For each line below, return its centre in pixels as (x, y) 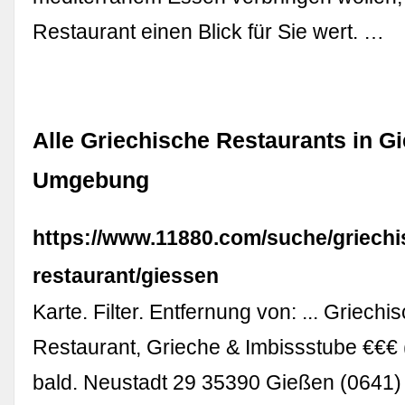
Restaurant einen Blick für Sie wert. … (209, 32)
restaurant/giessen (126, 275)
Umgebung (91, 180)
